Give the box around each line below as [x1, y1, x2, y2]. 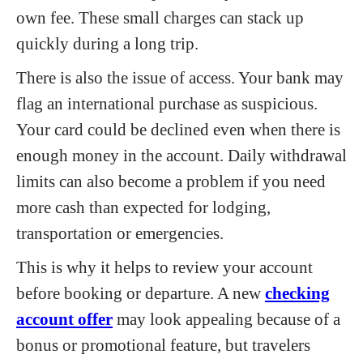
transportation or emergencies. [16, 224, 224, 242]
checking [265, 284, 330, 302]
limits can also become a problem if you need [16, 172, 326, 190]
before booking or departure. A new [16, 284, 261, 302]
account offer [16, 310, 113, 328]
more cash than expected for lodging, [16, 198, 271, 216]
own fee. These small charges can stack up [16, 8, 304, 27]
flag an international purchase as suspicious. [16, 94, 318, 113]
